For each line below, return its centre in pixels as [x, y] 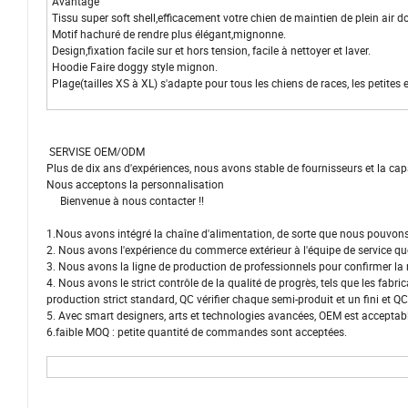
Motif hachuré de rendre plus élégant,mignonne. [169, 34]
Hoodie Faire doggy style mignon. [135, 67]
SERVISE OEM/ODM [96, 152]
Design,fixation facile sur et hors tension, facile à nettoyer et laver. [211, 51]
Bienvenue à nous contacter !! [135, 201]
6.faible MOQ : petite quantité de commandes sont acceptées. [197, 332]
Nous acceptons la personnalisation [135, 184]
